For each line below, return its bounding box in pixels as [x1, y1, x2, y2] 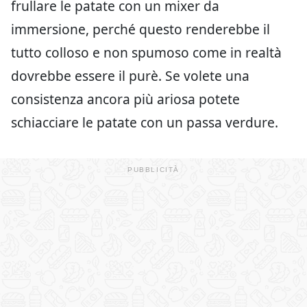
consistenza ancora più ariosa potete [11, 89, 240, 108]
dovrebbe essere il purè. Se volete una [11, 66, 249, 85]
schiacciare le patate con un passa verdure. [11, 112, 278, 132]
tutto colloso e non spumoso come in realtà [11, 42, 282, 62]
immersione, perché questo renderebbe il [11, 19, 270, 38]
